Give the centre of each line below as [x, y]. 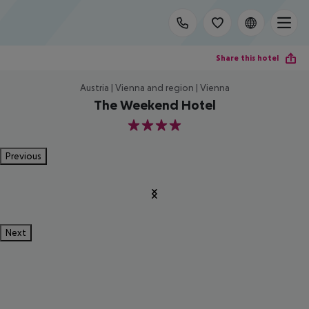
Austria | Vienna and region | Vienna [154, 88]
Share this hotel [247, 58]
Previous [23, 156]
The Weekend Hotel [154, 105]
